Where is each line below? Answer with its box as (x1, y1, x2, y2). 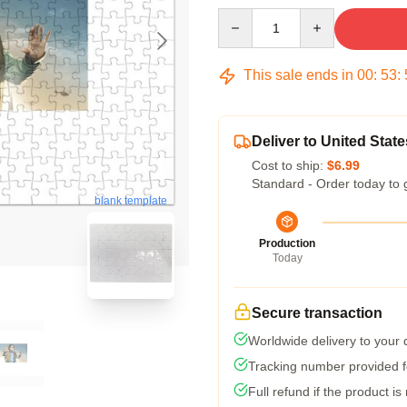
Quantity (217, 9, 265, 24)
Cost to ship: (252, 158, 327, 173)
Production (259, 237, 315, 250)
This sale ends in (240, 67, 357, 83)
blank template (94, 194, 167, 208)
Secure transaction (252, 305, 382, 321)
